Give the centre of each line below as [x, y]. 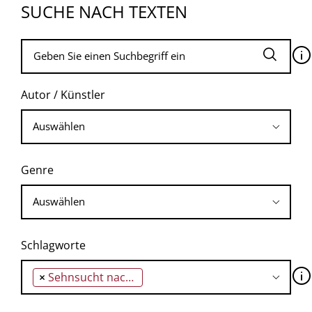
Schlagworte [53, 245]
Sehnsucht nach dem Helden [87, 277]
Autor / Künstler [63, 94]
